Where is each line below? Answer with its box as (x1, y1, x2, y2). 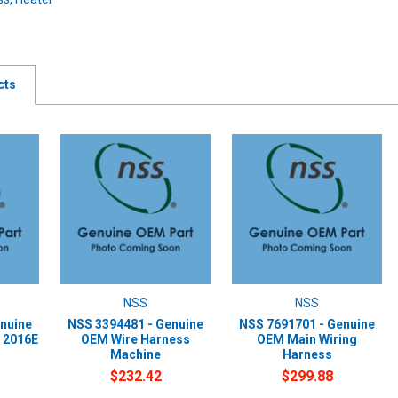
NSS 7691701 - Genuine (239, 316, 376, 331)
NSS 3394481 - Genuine (68, 316, 204, 331)
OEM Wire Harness (81, 331, 191, 346)
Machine (110, 346, 162, 362)
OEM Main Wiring (257, 331, 358, 346)
